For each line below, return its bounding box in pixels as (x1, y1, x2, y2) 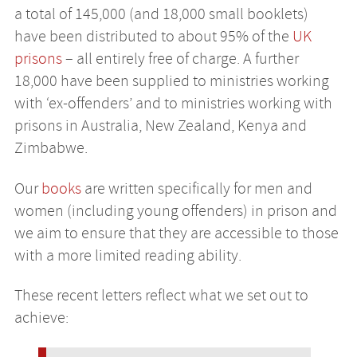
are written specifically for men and (80, 178, 312, 198)
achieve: (14, 308, 69, 328)
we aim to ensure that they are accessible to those (14, 222, 339, 243)
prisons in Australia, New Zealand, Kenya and (14, 116, 307, 136)
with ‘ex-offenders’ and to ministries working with (14, 93, 332, 114)
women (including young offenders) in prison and (14, 200, 337, 221)
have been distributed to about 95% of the (14, 26, 292, 47)
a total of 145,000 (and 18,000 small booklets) (14, 4, 308, 25)
